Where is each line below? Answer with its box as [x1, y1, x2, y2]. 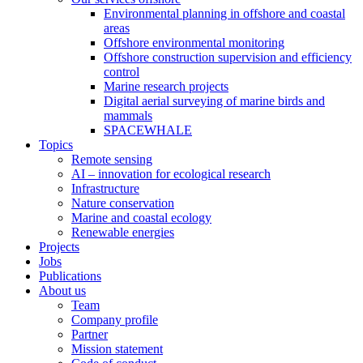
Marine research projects [104, 79, 228, 93]
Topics [39, 138, 73, 152]
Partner [71, 327, 108, 341]
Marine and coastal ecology [71, 211, 211, 224]
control [104, 65, 139, 79]
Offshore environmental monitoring [104, 36, 284, 49]
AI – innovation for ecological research [71, 167, 271, 181]
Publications [39, 269, 101, 283]
